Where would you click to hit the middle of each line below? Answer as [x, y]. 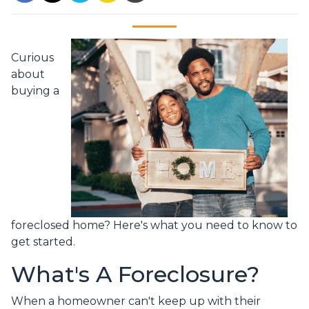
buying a [35, 91]
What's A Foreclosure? [135, 275]
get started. [44, 242]
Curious [32, 58]
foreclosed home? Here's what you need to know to [154, 226]
